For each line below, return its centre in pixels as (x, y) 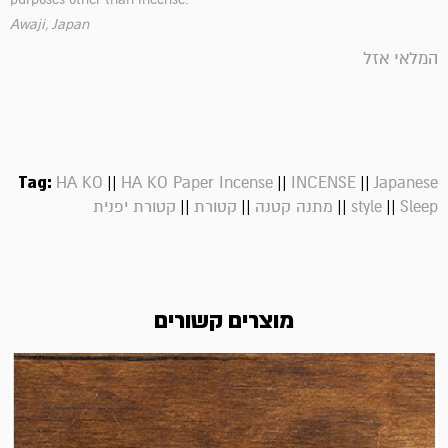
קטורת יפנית (134, 207)
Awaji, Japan (49, 25)
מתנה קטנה (294, 207)
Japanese (406, 183)
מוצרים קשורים (224, 321)
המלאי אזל (400, 59)
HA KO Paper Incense (197, 183)
